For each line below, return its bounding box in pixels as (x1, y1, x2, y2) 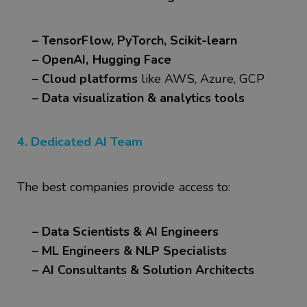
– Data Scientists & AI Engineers (32, 223, 219, 241)
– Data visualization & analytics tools (32, 89, 245, 106)
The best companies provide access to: (17, 179, 234, 196)
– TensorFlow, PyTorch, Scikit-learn (32, 32, 238, 49)
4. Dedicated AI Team (17, 133, 143, 150)
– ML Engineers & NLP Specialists (32, 243, 227, 260)
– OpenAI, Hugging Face (32, 51, 172, 68)
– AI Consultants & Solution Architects (32, 262, 255, 279)
